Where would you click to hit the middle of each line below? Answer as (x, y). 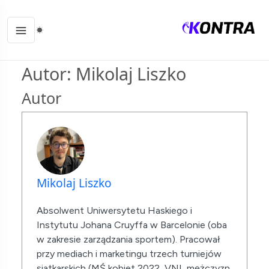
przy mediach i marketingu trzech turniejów (129, 253)
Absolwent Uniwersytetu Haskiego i (114, 210)
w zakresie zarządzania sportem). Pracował (128, 239)
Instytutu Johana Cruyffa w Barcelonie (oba (131, 225)
